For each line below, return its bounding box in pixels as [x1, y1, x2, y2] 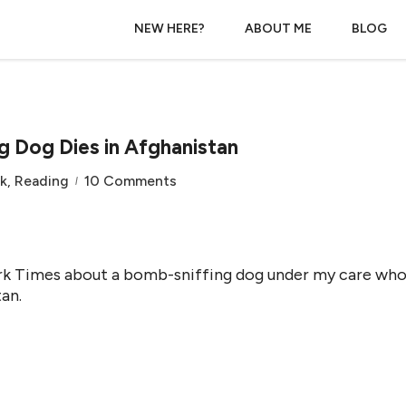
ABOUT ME [245, 21, 312, 36]
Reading [14, 172, 69, 189]
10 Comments [84, 172, 177, 189]
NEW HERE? [134, 21, 205, 36]
